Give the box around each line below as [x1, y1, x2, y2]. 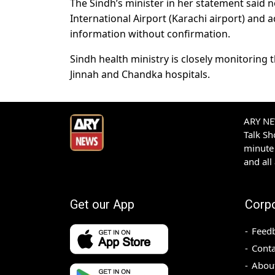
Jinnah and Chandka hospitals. [70, 68, 210, 82]
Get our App [70, 197, 134, 212]
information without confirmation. [70, 27, 230, 41]
